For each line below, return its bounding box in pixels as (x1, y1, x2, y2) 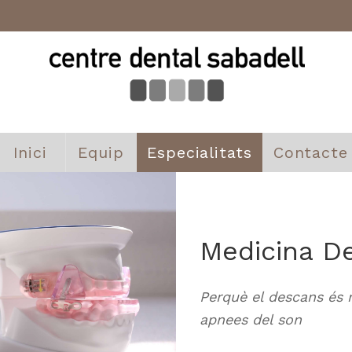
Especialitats (146, 143, 252, 162)
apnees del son (200, 311, 302, 328)
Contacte (273, 143, 348, 162)
